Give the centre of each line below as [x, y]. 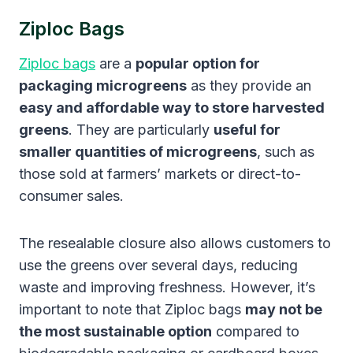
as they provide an [249, 85]
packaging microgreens [103, 85]
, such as [286, 151]
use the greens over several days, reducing [158, 265]
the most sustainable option [115, 331]
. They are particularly [141, 129]
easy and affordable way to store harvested [172, 107]
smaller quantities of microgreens [138, 151]
